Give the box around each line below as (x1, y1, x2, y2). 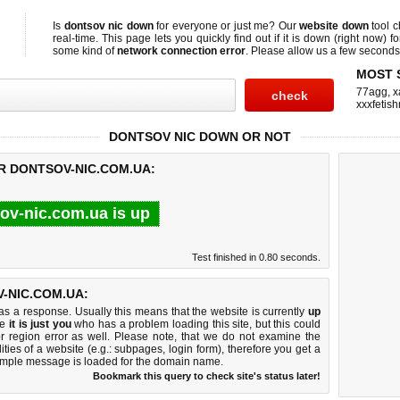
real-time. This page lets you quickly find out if (53, 32, 283, 45)
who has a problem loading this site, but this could (71, 318, 321, 330)
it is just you (8, 318, 71, 330)
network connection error (117, 45, 246, 57)
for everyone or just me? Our (153, 20, 300, 32)
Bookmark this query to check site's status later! (93, 371, 321, 381)
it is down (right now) (283, 32, 387, 45)
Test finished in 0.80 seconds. (192, 252, 321, 262)
